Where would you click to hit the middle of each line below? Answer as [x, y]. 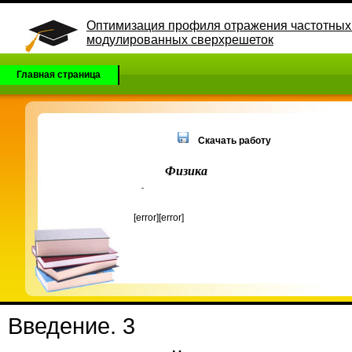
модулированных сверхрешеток [180, 40]
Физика [186, 170]
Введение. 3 [71, 326]
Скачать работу [235, 141]
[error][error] [159, 218]
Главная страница [59, 75]
